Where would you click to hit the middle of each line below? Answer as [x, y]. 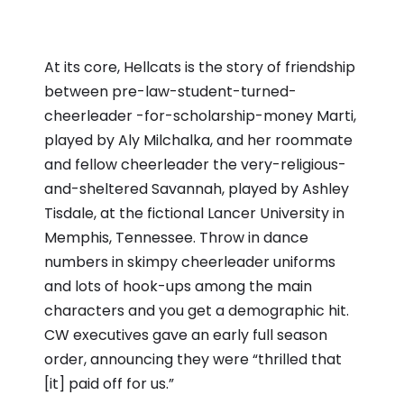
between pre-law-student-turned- [170, 91]
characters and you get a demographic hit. [197, 310]
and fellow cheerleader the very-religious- [195, 164]
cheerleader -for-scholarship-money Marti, [200, 115]
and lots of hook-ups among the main [178, 286]
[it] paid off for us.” [109, 383]
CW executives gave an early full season [186, 335]
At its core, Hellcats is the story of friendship [200, 67]
